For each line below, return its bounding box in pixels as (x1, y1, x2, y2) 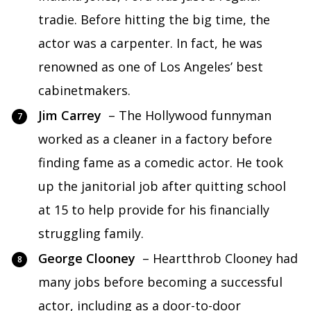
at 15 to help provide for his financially (38, 201, 269, 219)
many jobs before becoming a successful (38, 274, 283, 291)
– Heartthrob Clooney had (135, 250, 298, 267)
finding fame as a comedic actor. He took (38, 154, 283, 171)
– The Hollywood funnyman (101, 107, 271, 124)
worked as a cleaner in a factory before (38, 131, 272, 148)
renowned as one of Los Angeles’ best (38, 58, 263, 76)
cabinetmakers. (38, 82, 131, 99)
